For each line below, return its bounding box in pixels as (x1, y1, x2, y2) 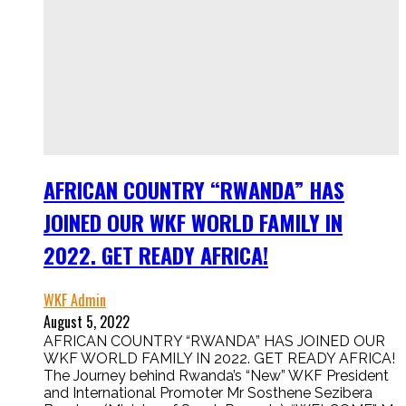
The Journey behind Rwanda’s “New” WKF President (43, 366, 389, 384)
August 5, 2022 (43, 310, 130, 333)
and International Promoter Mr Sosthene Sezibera (43, 383, 372, 401)
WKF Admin (43, 288, 106, 311)
